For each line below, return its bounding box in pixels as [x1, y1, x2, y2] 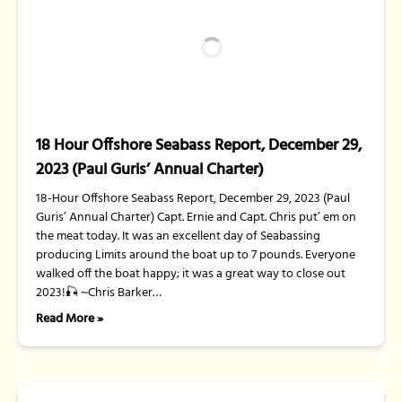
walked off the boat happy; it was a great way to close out [36, 264, 345, 284]
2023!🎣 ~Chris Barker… [36, 283, 162, 303]
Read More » [36, 309, 103, 329]
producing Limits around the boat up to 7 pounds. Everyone [36, 245, 355, 266]
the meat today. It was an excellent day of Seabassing [36, 226, 320, 247]
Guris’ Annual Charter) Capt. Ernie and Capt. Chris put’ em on [36, 207, 356, 228]
